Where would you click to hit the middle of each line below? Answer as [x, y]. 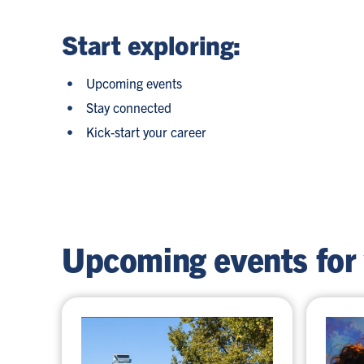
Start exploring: [151, 44]
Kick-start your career [147, 132]
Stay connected [129, 107]
